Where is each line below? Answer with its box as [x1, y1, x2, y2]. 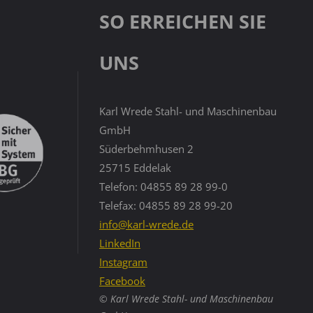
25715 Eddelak [99, 160, 171, 175]
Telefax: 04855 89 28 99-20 [99, 198, 233, 212]
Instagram [99, 254, 147, 269]
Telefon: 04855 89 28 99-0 [99, 179, 228, 194]
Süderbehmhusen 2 [99, 141, 194, 156]
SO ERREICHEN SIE [99, 8, 266, 34]
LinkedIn [99, 235, 140, 250]
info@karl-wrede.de [99, 217, 194, 231]
